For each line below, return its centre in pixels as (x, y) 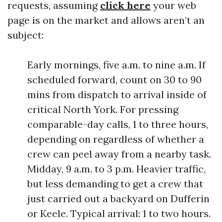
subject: (26, 35)
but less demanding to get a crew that (115, 184)
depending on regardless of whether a (116, 139)
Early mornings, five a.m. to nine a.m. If (116, 65)
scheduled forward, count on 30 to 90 (114, 80)
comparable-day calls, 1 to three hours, (118, 124)
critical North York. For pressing (103, 109)
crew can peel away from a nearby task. (119, 154)
